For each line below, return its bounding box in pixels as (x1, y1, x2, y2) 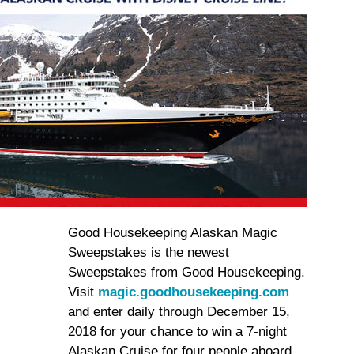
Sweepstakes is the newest (68, 245, 229, 260)
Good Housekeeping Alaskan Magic (68, 225, 277, 240)
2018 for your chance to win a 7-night (68, 324, 287, 339)
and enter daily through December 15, (68, 304, 290, 319)
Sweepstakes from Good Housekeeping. (68, 265, 305, 280)
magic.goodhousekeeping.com (98, 284, 289, 299)
